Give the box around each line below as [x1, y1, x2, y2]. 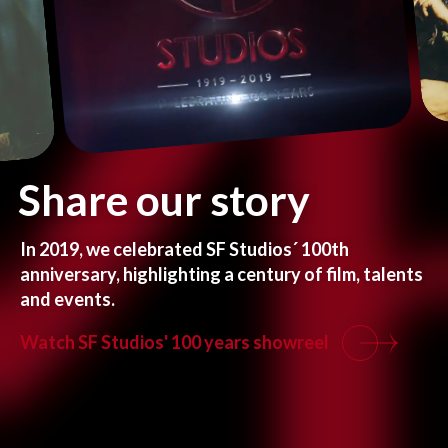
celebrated [113, 238, 206, 261]
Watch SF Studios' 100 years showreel [20, 330, 329, 353]
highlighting [123, 263, 224, 286]
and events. [20, 288, 118, 311]
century [237, 263, 304, 286]
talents [363, 263, 426, 286]
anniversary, [20, 263, 123, 286]
